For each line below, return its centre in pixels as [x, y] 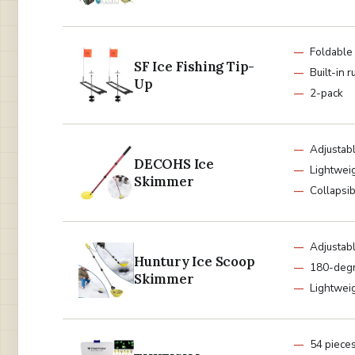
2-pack [326, 94]
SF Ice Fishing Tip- [195, 67]
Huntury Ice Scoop [195, 262]
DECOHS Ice [174, 164]
